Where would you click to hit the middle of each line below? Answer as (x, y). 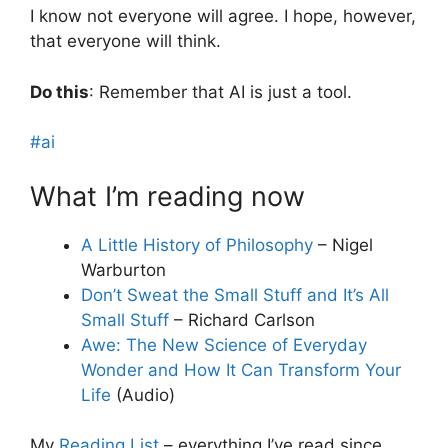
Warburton (123, 269)
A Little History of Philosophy (197, 244)
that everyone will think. (125, 41)
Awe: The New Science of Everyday (224, 344)
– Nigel (343, 244)
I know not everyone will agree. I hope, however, (223, 16)
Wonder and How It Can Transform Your (241, 369)
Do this (59, 91)
